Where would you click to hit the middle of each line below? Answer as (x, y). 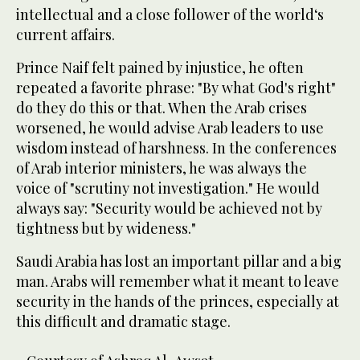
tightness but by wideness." (106, 229)
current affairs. (65, 35)
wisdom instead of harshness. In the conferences (176, 148)
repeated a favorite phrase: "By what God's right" (176, 88)
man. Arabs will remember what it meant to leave (178, 282)
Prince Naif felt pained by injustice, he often (160, 68)
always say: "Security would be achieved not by (169, 209)
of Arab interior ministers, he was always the (162, 168)
